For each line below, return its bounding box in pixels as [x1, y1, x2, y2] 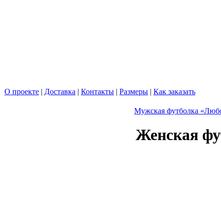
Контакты [81, 87, 114, 96]
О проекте [4, 87, 39, 96]
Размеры [119, 87, 148, 96]
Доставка [44, 87, 75, 96]
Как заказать [153, 87, 195, 96]
